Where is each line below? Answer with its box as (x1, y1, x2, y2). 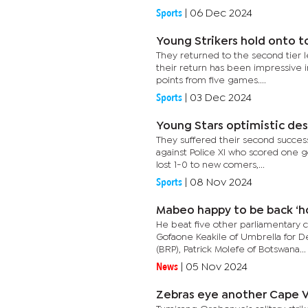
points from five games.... (156, 76, 266, 85)
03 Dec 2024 (190, 93, 252, 102)
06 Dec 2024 (190, 9, 252, 18)
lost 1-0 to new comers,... (156, 161, 265, 169)
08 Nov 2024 (190, 178, 252, 187)
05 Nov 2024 (186, 263, 247, 272)
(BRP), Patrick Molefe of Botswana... (156, 245, 306, 254)
